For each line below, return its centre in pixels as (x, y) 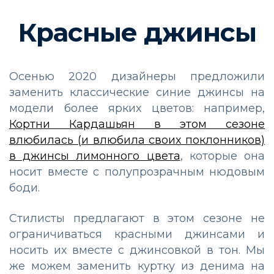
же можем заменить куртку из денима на (137, 266)
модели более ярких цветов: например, (137, 108)
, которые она (223, 156)
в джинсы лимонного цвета (95, 156)
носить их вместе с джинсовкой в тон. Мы (137, 250)
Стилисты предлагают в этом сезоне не (137, 218)
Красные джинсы (137, 32)
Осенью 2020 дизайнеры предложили (137, 76)
